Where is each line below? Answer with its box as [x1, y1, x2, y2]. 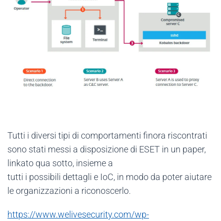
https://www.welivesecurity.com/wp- [7, 209, 149, 220]
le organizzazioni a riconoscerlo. [7, 185, 131, 196]
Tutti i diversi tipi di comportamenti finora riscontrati [7, 130, 207, 141]
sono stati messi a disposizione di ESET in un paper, [7, 144, 206, 155]
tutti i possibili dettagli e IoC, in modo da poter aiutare [7, 172, 212, 183]
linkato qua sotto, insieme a [7, 158, 113, 169]
